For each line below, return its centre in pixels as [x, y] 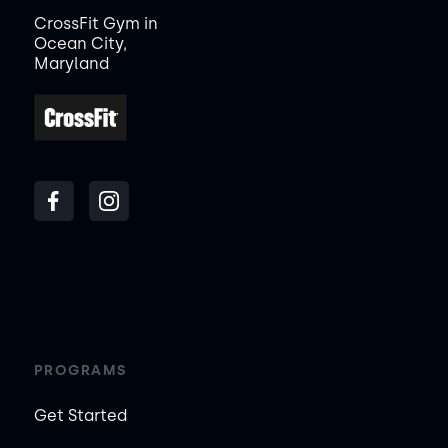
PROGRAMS [80, 371]
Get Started [80, 416]
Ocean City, [80, 43]
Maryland [71, 63]
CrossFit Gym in [95, 23]
